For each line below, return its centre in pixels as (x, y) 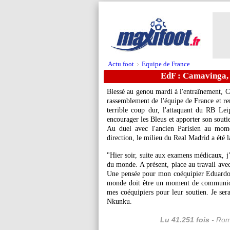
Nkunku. (119, 202)
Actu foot (121, 64)
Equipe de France (166, 64)
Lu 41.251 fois (185, 220)
